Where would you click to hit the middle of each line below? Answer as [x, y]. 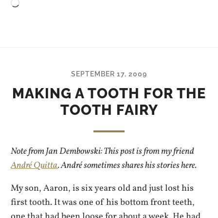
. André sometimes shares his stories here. [127, 165]
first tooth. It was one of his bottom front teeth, [103, 203]
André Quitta [35, 165]
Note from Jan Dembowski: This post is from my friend [103, 151]
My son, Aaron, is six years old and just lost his [102, 189]
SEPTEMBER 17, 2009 [109, 73]
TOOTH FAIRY [109, 110]
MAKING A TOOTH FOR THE [109, 93]
